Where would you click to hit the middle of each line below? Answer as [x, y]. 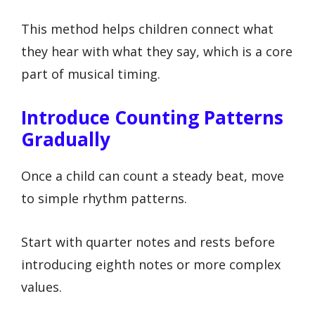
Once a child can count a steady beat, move [153, 175]
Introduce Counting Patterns [152, 117]
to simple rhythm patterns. [104, 198]
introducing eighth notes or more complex [151, 265]
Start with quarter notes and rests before [148, 242]
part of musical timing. [91, 74]
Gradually [66, 139]
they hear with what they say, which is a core [157, 52]
